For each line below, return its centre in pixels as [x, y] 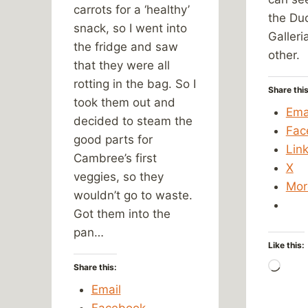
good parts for [113, 139]
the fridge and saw [126, 46]
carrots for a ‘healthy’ [132, 9]
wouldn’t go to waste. [133, 195]
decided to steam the [133, 121]
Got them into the [122, 213]
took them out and [124, 102]
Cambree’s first [115, 158]
